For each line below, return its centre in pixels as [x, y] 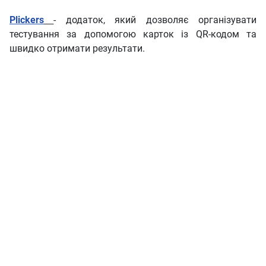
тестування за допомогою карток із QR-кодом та [133, 34]
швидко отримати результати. [77, 49]
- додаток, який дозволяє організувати [155, 20]
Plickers [27, 20]
